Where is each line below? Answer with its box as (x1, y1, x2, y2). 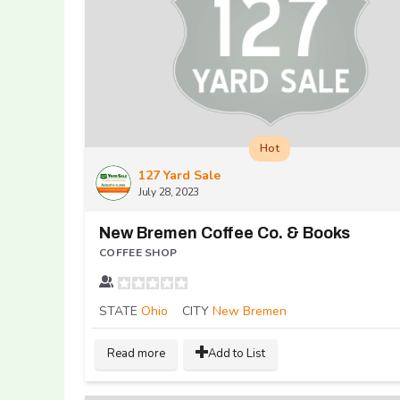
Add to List (208, 346, 265, 362)
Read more (107, 346, 165, 362)
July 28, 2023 (138, 185, 200, 200)
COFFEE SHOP (99, 246, 178, 261)
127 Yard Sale (138, 167, 221, 185)
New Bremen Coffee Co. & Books (99, 224, 350, 243)
